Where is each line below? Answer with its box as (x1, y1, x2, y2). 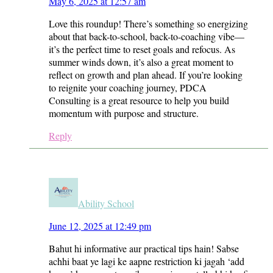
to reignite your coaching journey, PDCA (49, 80, 207, 94)
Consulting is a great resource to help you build (49, 93, 229, 107)
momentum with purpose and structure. (49, 106, 199, 119)
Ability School (78, 196, 134, 210)
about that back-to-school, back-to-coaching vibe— (49, 29, 244, 43)
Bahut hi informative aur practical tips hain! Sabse (49, 241, 239, 255)
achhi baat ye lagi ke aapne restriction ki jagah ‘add (49, 254, 244, 268)
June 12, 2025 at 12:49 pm (49, 219, 151, 232)
